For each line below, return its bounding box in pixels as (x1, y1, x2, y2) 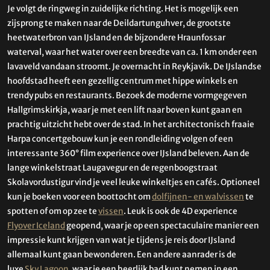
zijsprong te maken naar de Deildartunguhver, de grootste (7, 17, 231, 28)
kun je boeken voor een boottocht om (7, 191, 152, 202)
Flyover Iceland (7, 220, 65, 231)
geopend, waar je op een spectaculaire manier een (65, 220, 259, 231)
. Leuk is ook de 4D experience (124, 206, 237, 216)
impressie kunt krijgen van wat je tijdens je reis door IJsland (7, 234, 235, 245)
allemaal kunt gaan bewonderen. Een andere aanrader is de (7, 249, 236, 260)
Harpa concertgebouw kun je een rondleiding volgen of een (7, 133, 233, 144)
